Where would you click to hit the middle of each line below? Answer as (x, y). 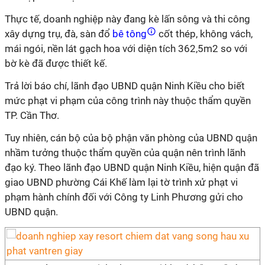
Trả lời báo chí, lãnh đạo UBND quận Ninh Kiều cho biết (125, 86)
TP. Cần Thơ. (32, 115)
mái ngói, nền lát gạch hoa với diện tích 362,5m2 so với (126, 49)
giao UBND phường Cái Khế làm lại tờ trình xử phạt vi (121, 182)
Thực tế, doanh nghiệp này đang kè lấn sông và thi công (127, 19)
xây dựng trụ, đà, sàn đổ (57, 34)
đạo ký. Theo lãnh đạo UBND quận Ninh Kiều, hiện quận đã (132, 167)
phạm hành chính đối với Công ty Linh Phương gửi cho (124, 197)
